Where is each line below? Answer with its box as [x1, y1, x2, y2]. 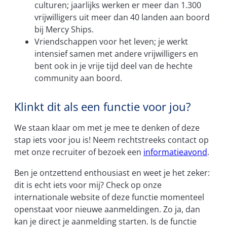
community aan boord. [34, 72, 122, 84]
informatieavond [143, 146, 207, 158]
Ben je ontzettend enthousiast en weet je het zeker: [14, 167, 210, 178]
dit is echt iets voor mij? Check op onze [14, 179, 162, 191]
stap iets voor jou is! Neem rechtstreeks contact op [14, 134, 209, 146]
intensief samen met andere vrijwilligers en [34, 48, 198, 59]
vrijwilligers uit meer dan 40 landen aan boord [34, 12, 210, 23]
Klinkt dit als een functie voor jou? [14, 99, 191, 115]
